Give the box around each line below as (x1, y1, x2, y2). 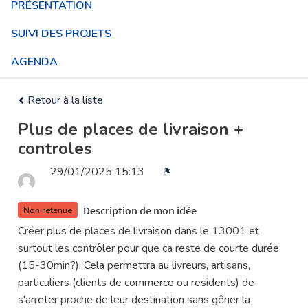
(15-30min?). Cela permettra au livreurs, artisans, (18, 257, 250, 273)
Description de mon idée (83, 203, 199, 218)
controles (18, 137, 92, 160)
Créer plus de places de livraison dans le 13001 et (18, 223, 259, 239)
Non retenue (23, 203, 72, 217)
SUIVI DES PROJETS (11, 25, 111, 41)
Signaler (166, 175, 206, 191)
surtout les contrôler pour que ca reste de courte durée (18, 240, 279, 256)
